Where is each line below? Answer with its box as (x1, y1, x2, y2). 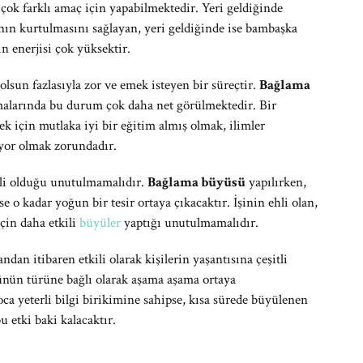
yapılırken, (246, 173, 306, 191)
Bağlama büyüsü (147, 173, 246, 191)
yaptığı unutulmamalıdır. (121, 214, 258, 232)
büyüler (79, 214, 121, 232)
